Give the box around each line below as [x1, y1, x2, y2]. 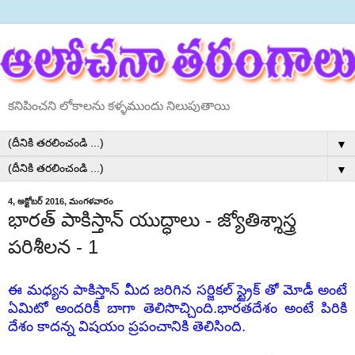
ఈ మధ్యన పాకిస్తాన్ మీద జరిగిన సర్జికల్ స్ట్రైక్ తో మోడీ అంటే [8, 282, 347, 299]
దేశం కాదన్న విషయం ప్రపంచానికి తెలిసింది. [8, 319, 246, 335]
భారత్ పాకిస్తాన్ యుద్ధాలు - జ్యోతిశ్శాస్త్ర [8, 208, 296, 231]
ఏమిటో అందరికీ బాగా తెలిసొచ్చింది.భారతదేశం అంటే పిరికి [8, 300, 347, 317]
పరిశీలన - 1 [8, 235, 98, 258]
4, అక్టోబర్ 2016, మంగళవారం [8, 197, 113, 207]
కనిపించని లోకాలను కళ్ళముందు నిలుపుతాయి [8, 98, 230, 113]
